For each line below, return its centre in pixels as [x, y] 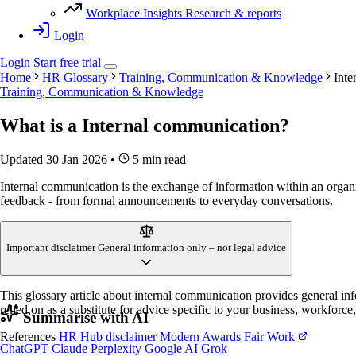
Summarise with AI [84, 317]
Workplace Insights [134, 14]
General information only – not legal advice [192, 248]
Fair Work [271, 337]
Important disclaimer [51, 248]
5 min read [158, 160]
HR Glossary [75, 78]
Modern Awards [202, 337]
